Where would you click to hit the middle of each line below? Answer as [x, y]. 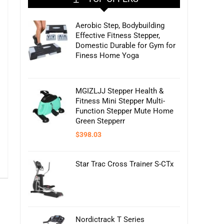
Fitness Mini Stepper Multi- [120, 101]
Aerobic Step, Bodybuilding [120, 25]
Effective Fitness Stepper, [118, 35]
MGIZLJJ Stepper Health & [119, 91]
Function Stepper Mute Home [124, 111]
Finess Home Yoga [107, 55]
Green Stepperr [100, 121]
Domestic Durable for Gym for [125, 45]
